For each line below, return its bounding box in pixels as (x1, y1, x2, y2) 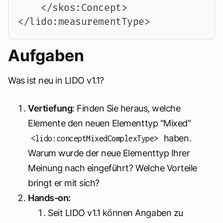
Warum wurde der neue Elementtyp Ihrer (28, 148, 190, 159)
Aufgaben (8, 46, 84, 66)
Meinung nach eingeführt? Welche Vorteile (28, 163, 197, 174)
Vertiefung (28, 103, 73, 114)
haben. (161, 133, 192, 144)
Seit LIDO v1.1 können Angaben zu (48, 208, 183, 219)
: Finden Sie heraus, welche (72, 103, 181, 114)
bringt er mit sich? (28, 178, 100, 189)
